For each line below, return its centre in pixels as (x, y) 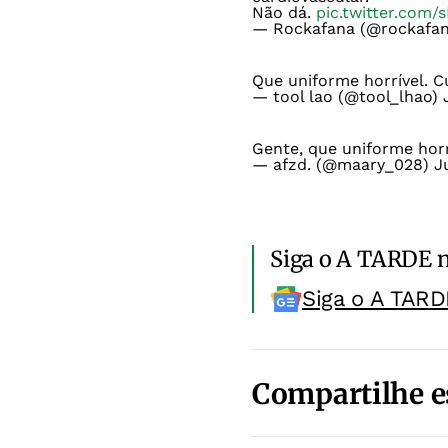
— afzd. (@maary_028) (343, 165)
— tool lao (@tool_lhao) (347, 97)
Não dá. (284, 13)
